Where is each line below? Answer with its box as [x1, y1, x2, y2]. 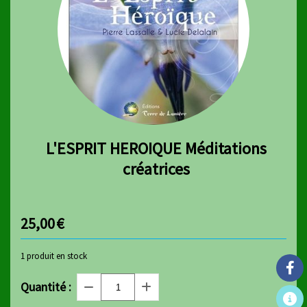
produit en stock [25, 250, 87, 262]
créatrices [123, 158, 190, 180]
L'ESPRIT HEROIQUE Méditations [46, 138, 267, 159]
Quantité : [21, 279, 71, 295]
